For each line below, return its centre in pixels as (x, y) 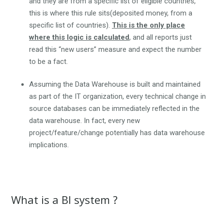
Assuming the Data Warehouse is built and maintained (115, 85)
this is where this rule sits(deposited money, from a (111, 13)
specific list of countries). (70, 25)
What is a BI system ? (64, 200)
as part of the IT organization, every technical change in (117, 97)
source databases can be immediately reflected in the (114, 109)
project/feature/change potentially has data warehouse (117, 133)
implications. (49, 145)
